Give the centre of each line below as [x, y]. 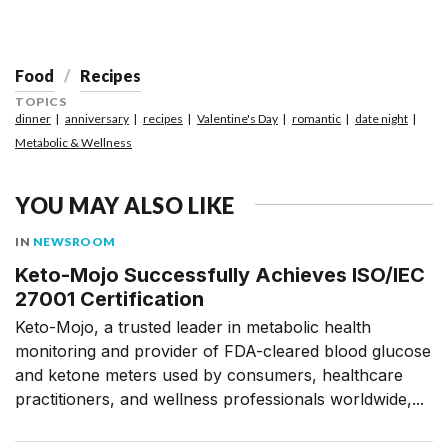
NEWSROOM [74, 241]
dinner [33, 118]
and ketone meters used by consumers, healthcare [209, 375]
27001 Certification [109, 299]
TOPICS [40, 101]
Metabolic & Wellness [73, 142]
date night [381, 118]
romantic [316, 118]
